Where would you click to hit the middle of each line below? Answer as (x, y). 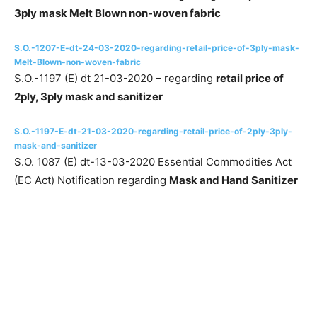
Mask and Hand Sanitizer (234, 180)
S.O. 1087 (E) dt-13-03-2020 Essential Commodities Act (153, 162)
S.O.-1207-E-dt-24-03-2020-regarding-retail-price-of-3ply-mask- (157, 48)
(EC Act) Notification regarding (92, 180)
